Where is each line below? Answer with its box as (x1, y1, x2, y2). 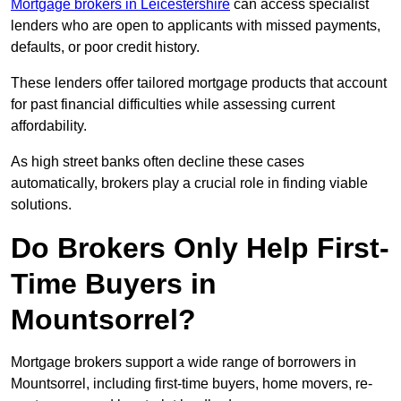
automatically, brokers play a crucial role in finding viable (11, 175, 368, 192)
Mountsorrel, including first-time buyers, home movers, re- (11, 376, 372, 392)
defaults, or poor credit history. (11, 39, 200, 55)
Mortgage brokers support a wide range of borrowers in (11, 354, 356, 371)
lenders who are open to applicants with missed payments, (11, 18, 380, 34)
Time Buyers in (11, 268, 217, 301)
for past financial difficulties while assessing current (11, 97, 335, 113)
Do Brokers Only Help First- (11, 232, 389, 265)
